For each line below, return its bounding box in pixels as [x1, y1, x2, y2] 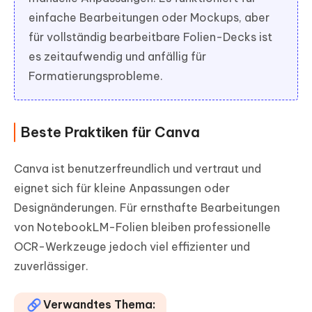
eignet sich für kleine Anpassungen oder [14, 180, 230, 195]
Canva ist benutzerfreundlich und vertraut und [14, 161, 261, 175]
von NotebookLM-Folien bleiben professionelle [14, 219, 271, 234]
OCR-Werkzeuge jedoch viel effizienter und [14, 239, 250, 253]
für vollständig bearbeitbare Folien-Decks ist [29, 29, 272, 44]
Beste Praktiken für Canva [21, 123, 200, 141]
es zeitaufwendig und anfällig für [29, 49, 206, 63]
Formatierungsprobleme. [29, 68, 163, 83]
